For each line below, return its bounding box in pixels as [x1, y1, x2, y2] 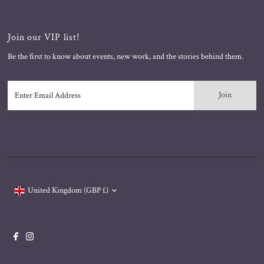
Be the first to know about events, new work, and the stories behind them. [8, 51, 244, 62]
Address [7, 105, 36, 116]
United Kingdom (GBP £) [27, 185, 108, 196]
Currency [9, 175, 51, 189]
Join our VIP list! [8, 31, 80, 43]
